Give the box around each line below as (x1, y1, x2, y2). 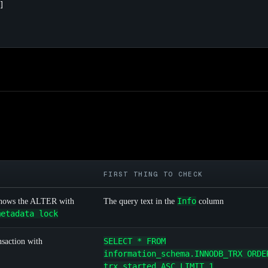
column (196, 197, 224, 206)
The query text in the (103, 197, 177, 206)
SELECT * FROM (103, 236, 166, 246)
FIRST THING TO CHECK (103, 170, 203, 179)
